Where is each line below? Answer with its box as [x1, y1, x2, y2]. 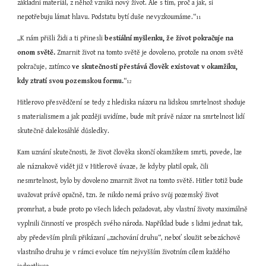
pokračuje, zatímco [17, 63, 72, 71]
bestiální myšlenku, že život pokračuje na [104, 34, 234, 42]
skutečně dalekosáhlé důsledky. [17, 127, 110, 135]
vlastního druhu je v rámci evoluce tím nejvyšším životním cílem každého [17, 248, 230, 256]
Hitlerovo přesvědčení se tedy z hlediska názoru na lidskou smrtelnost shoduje [17, 99, 246, 106]
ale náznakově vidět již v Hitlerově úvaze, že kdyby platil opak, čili [17, 163, 209, 170]
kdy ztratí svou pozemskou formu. [17, 77, 124, 85]
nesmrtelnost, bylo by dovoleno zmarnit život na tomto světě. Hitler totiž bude [17, 177, 244, 185]
